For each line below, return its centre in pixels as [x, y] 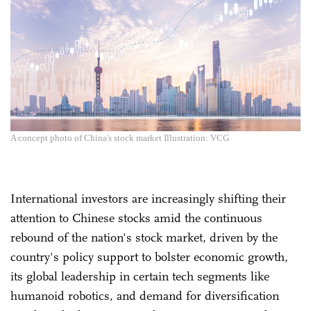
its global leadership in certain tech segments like [140, 276]
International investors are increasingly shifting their [148, 198]
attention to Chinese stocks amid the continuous [136, 218]
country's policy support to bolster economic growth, [149, 257]
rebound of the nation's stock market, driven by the [144, 237]
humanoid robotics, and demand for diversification [145, 295]
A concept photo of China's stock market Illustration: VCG [120, 137]
